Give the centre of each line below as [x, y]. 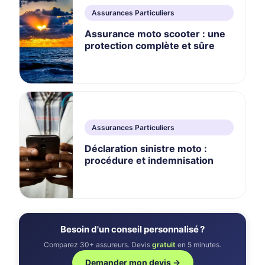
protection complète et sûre [150, 45]
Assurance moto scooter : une [155, 33]
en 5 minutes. [198, 245]
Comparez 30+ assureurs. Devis [98, 245]
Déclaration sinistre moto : [146, 148]
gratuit [164, 245]
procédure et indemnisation [149, 160]
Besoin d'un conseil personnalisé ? [132, 229]
